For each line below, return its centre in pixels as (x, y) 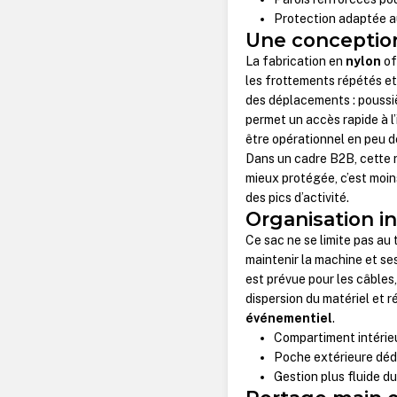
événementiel (289, 319)
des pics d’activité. (298, 198)
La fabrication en (296, 62)
